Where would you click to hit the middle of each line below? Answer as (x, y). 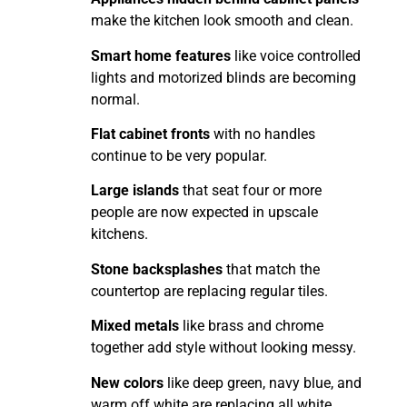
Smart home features (161, 55)
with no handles (263, 134)
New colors (127, 382)
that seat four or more (250, 191)
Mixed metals (135, 326)
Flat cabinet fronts (150, 134)
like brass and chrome (251, 326)
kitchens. (119, 234)
